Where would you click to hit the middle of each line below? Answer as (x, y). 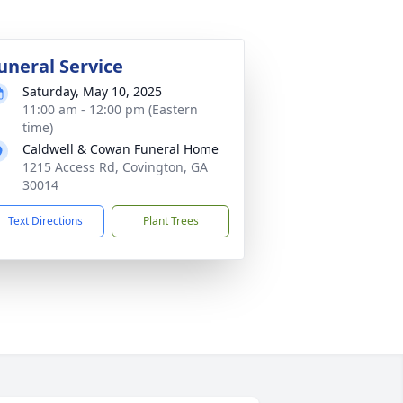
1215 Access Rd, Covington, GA (115, 167)
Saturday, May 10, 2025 (92, 91)
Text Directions (45, 221)
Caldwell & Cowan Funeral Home (121, 149)
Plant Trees (170, 221)
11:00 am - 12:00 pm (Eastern (110, 109)
